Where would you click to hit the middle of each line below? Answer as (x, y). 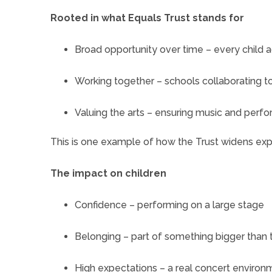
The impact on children (108, 174)
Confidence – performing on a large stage (169, 205)
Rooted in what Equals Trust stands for (147, 18)
